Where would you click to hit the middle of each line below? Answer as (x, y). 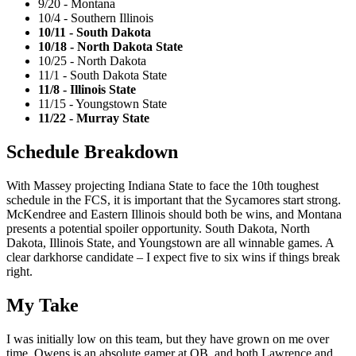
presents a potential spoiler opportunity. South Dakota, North (158, 228)
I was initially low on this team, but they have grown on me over (168, 339)
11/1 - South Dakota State (103, 75)
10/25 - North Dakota (92, 60)
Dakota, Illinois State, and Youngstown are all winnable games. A (170, 242)
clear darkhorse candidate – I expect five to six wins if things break (173, 257)
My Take (43, 305)
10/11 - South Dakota (95, 32)
